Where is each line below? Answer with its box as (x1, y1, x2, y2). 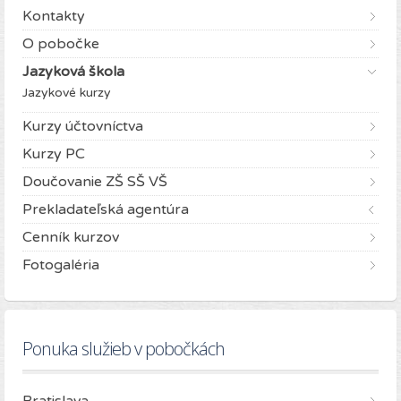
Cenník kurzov (22, 228, 119, 247)
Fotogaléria (22, 256, 99, 275)
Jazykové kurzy (22, 85, 111, 101)
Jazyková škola (22, 63, 124, 81)
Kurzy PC (22, 145, 85, 164)
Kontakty (22, 7, 85, 26)
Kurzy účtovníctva (22, 117, 143, 136)
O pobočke (22, 35, 99, 54)
